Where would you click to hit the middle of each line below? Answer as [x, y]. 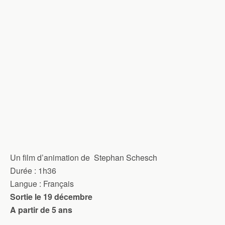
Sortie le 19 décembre [51, 197]
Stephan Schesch [124, 158]
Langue [24, 184]
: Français [55, 184]
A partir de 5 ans [41, 210]
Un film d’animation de [50, 158]
